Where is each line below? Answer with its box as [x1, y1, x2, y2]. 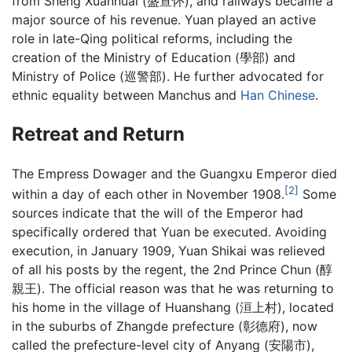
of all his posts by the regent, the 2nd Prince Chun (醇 [12, 262, 332, 278]
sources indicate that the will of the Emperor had [12, 205, 303, 222]
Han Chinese [240, 87, 315, 104]
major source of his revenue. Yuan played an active [12, 12, 316, 28]
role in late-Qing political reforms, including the [12, 31, 292, 47]
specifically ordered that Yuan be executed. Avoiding [12, 224, 327, 240]
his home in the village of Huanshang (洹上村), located [12, 299, 334, 316]
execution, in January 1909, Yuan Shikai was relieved [12, 243, 325, 259]
